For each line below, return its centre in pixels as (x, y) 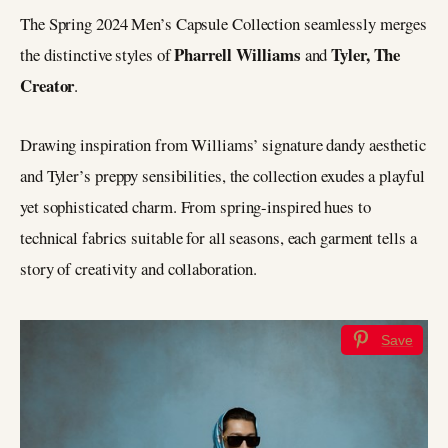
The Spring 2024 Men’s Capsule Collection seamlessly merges (224, 24)
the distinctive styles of (97, 55)
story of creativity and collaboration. (139, 269)
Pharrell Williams (239, 55)
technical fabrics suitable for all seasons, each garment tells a (218, 238)
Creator (47, 86)
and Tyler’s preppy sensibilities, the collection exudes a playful (222, 176)
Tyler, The (366, 55)
